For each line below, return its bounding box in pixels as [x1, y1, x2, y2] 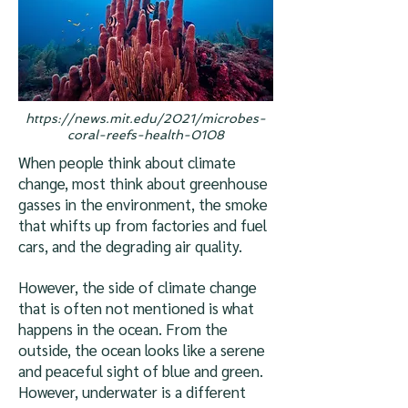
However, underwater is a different [18, 382, 246, 402]
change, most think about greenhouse [18, 173, 268, 193]
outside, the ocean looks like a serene [18, 340, 265, 360]
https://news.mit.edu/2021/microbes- [25, 111, 266, 126]
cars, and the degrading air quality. [18, 236, 242, 256]
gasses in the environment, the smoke [18, 194, 268, 214]
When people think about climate [18, 152, 236, 172]
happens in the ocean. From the [18, 319, 228, 339]
